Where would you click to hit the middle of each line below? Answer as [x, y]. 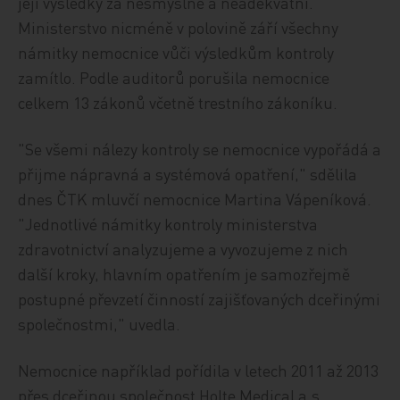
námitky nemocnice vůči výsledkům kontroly [176, 52]
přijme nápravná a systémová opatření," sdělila [188, 174]
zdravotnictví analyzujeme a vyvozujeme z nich [183, 249]
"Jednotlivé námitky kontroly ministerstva [168, 224]
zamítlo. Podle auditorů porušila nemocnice [174, 77]
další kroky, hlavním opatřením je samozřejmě [184, 274]
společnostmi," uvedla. [100, 324]
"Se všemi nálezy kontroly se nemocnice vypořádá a [200, 149]
